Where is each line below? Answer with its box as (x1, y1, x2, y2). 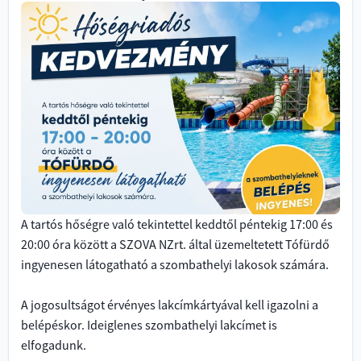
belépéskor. (21, 317, 85, 333)
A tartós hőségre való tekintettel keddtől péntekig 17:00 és (21, 216, 333, 232)
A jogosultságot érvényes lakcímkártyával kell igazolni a (21, 297, 318, 313)
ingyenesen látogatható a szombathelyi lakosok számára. (21, 256, 329, 272)
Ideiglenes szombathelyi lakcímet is (87, 317, 277, 333)
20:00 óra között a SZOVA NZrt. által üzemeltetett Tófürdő (21, 236, 330, 252)
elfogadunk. (21, 337, 86, 353)
